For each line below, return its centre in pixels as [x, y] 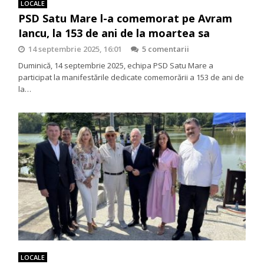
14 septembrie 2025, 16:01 [75, 49]
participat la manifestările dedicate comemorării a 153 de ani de [131, 77]
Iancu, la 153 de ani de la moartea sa [114, 33]
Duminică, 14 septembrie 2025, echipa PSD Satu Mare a [116, 65]
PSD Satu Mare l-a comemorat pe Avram [126, 18]
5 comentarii [166, 49]
